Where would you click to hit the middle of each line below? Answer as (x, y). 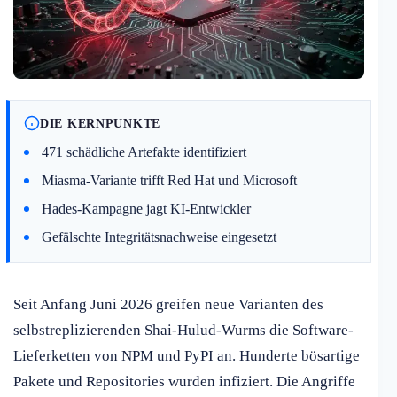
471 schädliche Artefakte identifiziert (144, 152)
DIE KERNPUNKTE (101, 123)
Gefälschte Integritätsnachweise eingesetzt (159, 237)
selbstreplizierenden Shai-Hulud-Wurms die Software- (183, 331)
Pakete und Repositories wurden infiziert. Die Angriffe (184, 382)
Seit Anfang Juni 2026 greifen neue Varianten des (168, 305)
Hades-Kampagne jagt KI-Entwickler (146, 209)
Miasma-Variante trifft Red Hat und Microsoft (169, 181)
